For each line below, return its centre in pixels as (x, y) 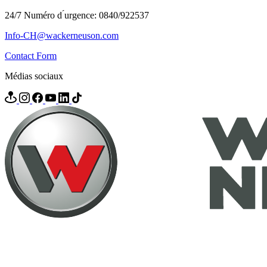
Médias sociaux (34, 76)
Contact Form (31, 55)
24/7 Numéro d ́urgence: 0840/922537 (77, 15)
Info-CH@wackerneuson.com (62, 35)
